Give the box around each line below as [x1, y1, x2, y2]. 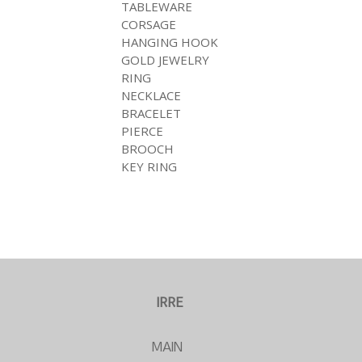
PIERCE [121, 123, 163, 140]
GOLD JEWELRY [121, 52, 209, 69]
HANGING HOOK [121, 34, 218, 51]
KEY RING [121, 158, 177, 175]
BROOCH [121, 141, 174, 158]
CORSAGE [121, 16, 176, 33]
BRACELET [121, 105, 181, 122]
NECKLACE [121, 87, 181, 104]
